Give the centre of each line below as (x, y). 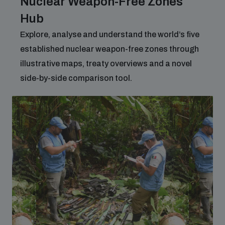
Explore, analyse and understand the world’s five (110, 34)
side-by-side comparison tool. (76, 78)
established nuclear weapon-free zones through (109, 49)
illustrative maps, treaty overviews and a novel (106, 64)
